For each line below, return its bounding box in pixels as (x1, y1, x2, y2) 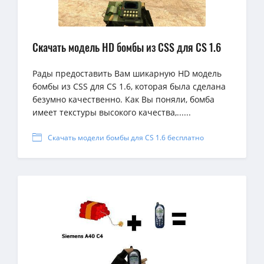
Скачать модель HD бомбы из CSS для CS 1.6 (32, 39, 221, 55)
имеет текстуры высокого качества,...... (32, 107, 191, 118)
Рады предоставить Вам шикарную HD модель (32, 68, 222, 80)
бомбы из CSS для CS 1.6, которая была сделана (32, 81, 226, 93)
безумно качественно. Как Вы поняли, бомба (32, 94, 214, 105)
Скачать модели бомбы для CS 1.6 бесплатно (48, 133, 204, 143)
